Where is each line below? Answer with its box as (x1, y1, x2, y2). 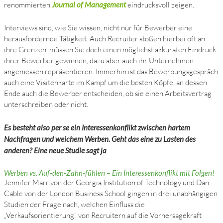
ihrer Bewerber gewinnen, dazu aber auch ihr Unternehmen (4, 55, 194, 65)
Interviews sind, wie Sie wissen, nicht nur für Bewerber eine (4, 22, 193, 32)
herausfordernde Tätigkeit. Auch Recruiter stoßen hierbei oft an (4, 33, 206, 43)
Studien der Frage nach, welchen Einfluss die (4, 199, 145, 209)
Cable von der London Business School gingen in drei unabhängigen (4, 188, 218, 198)
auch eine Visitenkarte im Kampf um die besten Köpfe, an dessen (4, 77, 208, 87)
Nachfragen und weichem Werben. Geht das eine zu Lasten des (4, 134, 196, 143)
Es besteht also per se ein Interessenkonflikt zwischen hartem (4, 122, 191, 132)
